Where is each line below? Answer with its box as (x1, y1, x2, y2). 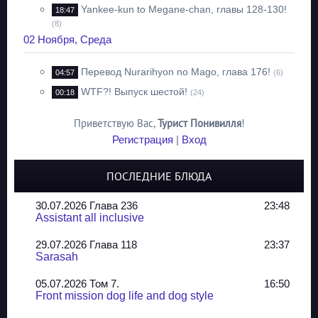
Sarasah (35, 251, 78, 263)
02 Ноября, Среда (23, 33, 111, 45)
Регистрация (111, 133, 173, 146)
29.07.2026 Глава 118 (35, 238, 137, 251)
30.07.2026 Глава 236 (35, 199, 138, 212)
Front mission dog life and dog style (35, 290, 214, 302)
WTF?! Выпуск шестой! (81, 86, 187, 97)
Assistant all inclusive (35, 212, 144, 224)
